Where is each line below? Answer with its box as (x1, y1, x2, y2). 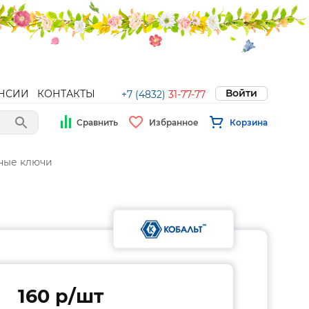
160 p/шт (18, 285, 103, 308)
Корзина (230, 117, 268, 128)
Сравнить (77, 117, 118, 128)
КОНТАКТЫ (37, 88, 95, 100)
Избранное (149, 117, 199, 128)
